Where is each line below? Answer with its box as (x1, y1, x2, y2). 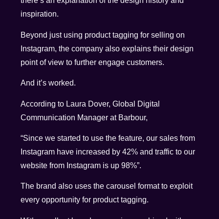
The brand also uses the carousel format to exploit (21, 182, 193, 191)
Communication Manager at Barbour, (21, 113, 148, 122)
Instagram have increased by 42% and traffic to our (21, 147, 196, 156)
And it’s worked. (21, 79, 76, 88)
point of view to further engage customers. (21, 58, 165, 66)
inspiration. (21, 10, 59, 19)
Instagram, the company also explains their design (21, 44, 194, 53)
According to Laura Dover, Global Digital (21, 99, 160, 108)
